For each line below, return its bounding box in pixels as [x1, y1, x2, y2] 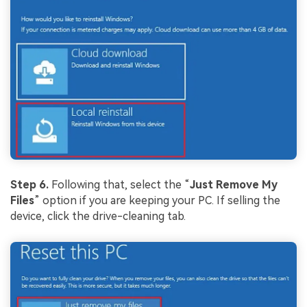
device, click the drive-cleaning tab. [10, 210, 186, 223]
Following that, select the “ [51, 178, 190, 192]
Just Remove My [190, 178, 278, 192]
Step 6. [10, 178, 49, 192]
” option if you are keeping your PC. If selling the [34, 194, 280, 208]
